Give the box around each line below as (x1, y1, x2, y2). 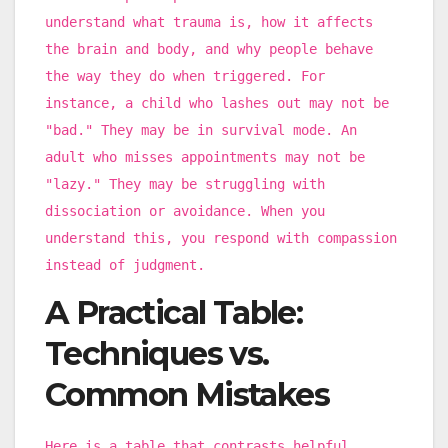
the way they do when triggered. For (45, 68, 325, 85)
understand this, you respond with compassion (45, 230, 397, 247)
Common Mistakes (45, 374, 329, 414)
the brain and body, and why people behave (45, 41, 373, 58)
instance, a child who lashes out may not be (45, 95, 389, 112)
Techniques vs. (45, 333, 269, 373)
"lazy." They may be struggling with (45, 176, 325, 193)
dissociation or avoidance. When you (45, 203, 325, 220)
